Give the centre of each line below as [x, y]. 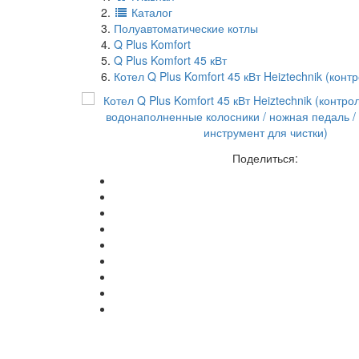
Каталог [150, 12]
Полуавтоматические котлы [186, 28]
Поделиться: [265, 158]
